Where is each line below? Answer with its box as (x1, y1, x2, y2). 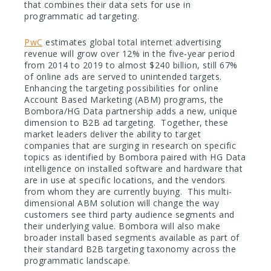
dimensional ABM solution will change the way (24, 197, 219, 209)
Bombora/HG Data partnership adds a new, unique (24, 105, 237, 117)
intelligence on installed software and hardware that (24, 163, 243, 175)
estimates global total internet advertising (42, 36, 221, 48)
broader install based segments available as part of (24, 232, 240, 244)
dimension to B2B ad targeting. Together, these (24, 117, 229, 129)
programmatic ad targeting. (24, 10, 139, 22)
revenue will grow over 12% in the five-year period (24, 48, 235, 60)
